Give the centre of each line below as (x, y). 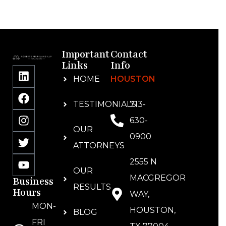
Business (33, 182)
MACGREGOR (157, 178)
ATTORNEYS (99, 146)
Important (86, 54)
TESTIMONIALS (104, 104)
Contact (129, 54)
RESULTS (92, 187)
